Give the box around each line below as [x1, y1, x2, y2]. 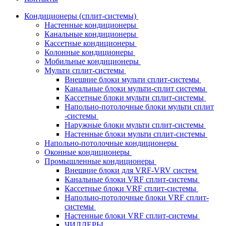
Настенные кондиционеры [44, 21, 138, 29]
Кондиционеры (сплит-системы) [24, 12, 138, 20]
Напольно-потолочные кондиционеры [44, 139, 179, 147]
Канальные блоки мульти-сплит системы [65, 84, 207, 93]
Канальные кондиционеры [44, 30, 138, 38]
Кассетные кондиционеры [44, 39, 137, 47]
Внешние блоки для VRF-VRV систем [65, 166, 199, 175]
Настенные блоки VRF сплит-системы [65, 211, 200, 220]
